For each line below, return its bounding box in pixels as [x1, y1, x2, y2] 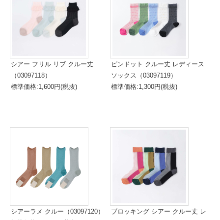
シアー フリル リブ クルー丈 [11, 60, 93, 68]
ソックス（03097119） [111, 72, 177, 79]
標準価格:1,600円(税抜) [11, 83, 77, 90]
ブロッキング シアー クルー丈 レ [111, 208, 206, 215]
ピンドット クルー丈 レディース [111, 60, 204, 68]
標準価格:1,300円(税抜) [111, 83, 177, 90]
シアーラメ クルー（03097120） [11, 208, 104, 215]
